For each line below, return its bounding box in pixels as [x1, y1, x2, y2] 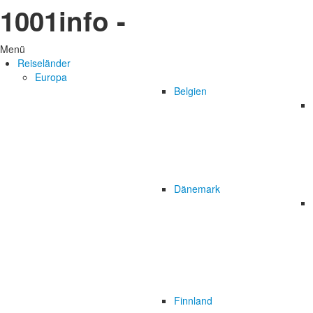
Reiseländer [17, 56, 71, 70]
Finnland [174, 293, 212, 307]
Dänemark [174, 182, 220, 196]
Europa [35, 70, 67, 84]
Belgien [174, 84, 207, 98]
